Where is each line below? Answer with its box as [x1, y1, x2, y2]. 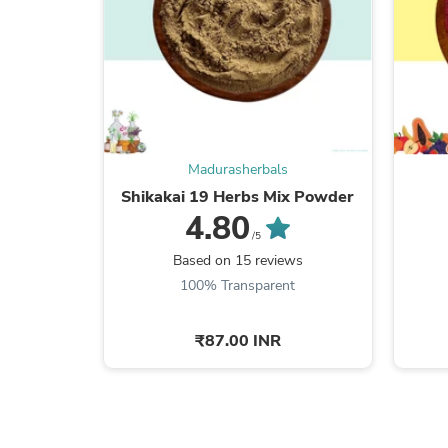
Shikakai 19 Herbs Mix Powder [121, 185, 355, 208]
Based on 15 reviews [172, 250, 303, 270]
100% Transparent [180, 275, 296, 295]
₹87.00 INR [194, 329, 281, 352]
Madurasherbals [187, 159, 288, 179]
